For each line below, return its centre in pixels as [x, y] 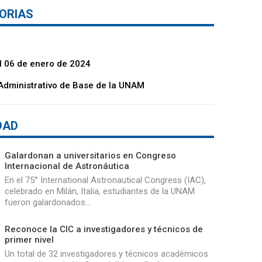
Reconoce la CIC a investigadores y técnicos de [104, 229]
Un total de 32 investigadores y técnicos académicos [106, 254]
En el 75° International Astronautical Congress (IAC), [105, 180]
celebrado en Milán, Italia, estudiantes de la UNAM [99, 191]
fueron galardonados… [47, 202]
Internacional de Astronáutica [67, 166]
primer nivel [29, 239]
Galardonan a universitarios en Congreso [90, 155]
